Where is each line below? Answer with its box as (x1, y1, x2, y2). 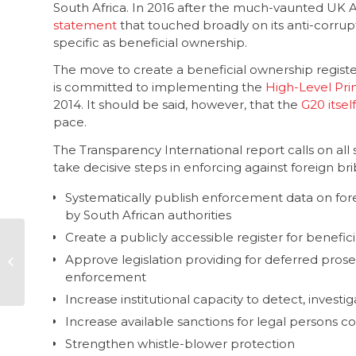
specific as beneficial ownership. (53, 34, 253, 50)
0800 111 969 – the (28, 238, 118, 251)
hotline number (28, 271, 107, 284)
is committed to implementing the (53, 79, 265, 95)
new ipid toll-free (28, 254, 115, 268)
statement (53, 17, 117, 33)
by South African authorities (65, 207, 231, 222)
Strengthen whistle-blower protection (65, 335, 295, 351)
